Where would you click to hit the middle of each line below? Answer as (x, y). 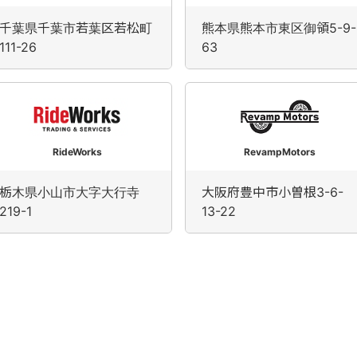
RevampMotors (280, 152)
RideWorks (77, 152)
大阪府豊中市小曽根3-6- (273, 192)
